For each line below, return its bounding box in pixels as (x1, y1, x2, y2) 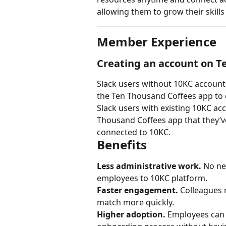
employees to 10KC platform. (97, 173, 207, 184)
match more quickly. (97, 197, 174, 208)
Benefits (97, 136, 147, 153)
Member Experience (97, 33, 216, 50)
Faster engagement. (97, 185, 178, 196)
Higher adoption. (97, 209, 165, 220)
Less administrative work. (97, 160, 201, 172)
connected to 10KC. (97, 127, 171, 138)
